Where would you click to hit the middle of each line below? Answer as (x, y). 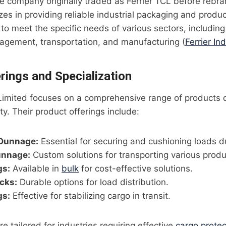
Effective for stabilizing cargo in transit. (90, 196)
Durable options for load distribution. (93, 182)
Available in (36, 169)
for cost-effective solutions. (136, 169)
